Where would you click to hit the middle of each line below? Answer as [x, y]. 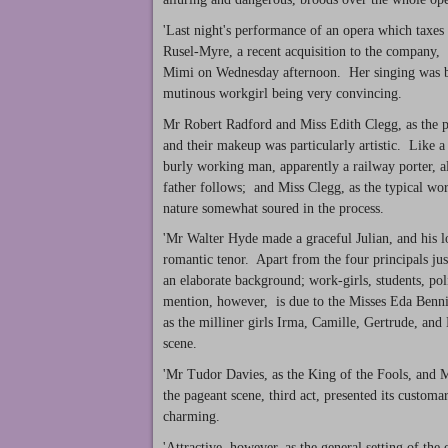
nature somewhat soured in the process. [273, 208]
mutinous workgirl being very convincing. [282, 93]
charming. [191, 417]
